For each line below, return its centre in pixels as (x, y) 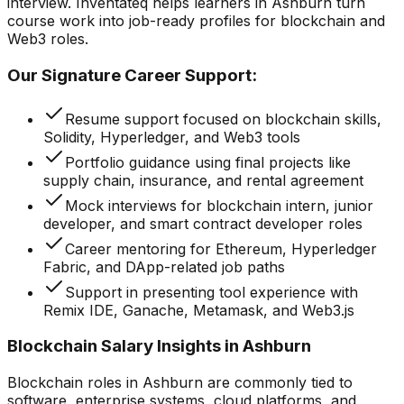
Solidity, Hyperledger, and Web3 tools (172, 137)
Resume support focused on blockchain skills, (223, 119)
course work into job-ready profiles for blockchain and (196, 21)
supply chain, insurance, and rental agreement (203, 180)
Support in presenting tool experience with (211, 292)
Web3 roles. (48, 39)
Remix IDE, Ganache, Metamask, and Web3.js (199, 310)
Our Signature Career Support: (132, 75)
